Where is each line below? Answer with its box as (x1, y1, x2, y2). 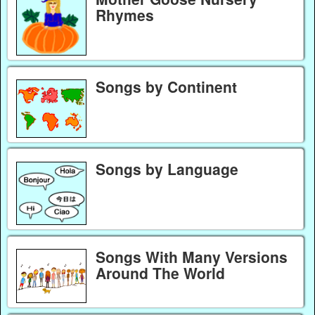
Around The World (95, 262, 225, 283)
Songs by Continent (95, 76, 237, 98)
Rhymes (95, 4, 154, 26)
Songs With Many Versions (95, 245, 288, 267)
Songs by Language (95, 157, 238, 179)
